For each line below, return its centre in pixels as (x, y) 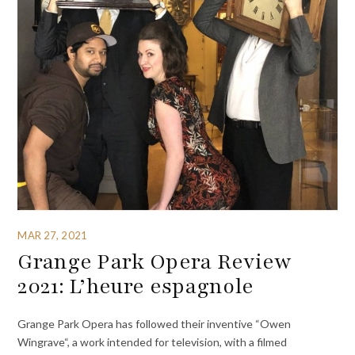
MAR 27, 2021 (52, 235)
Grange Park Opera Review (155, 261)
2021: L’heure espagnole (136, 286)
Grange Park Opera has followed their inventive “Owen (155, 323)
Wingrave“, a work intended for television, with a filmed (153, 342)
